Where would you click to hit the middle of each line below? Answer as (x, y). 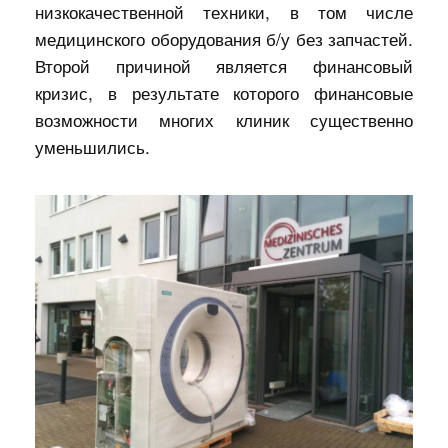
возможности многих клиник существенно (224, 120)
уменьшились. (92, 147)
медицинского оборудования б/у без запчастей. (224, 39)
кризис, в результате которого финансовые (224, 93)
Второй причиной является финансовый (224, 66)
